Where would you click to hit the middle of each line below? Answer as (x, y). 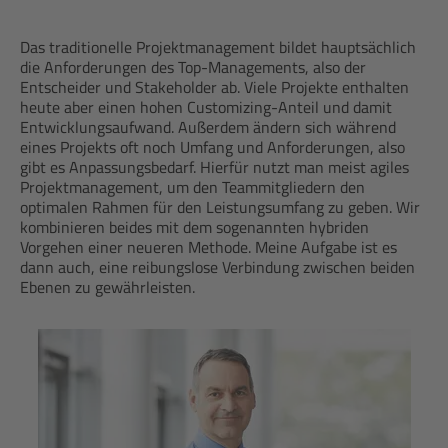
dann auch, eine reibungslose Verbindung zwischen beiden (217, 267)
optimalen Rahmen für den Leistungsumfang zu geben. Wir (220, 207)
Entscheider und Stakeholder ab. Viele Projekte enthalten (214, 87)
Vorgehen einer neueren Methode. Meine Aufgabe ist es (208, 247)
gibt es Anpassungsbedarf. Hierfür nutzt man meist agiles (214, 167)
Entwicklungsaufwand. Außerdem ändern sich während (208, 127)
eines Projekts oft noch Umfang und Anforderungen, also (212, 147)
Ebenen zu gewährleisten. (107, 287)
